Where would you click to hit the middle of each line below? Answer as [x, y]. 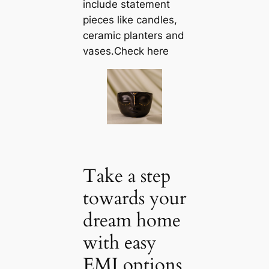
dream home [131, 221]
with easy [119, 243]
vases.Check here [125, 51]
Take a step [127, 176]
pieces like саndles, [130, 20]
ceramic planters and [133, 35]
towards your [134, 198]
